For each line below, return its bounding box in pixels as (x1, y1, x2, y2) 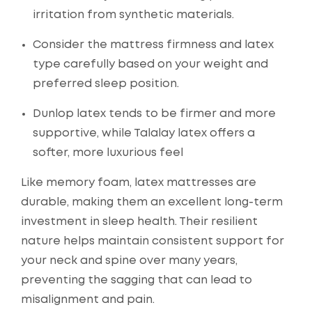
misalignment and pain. (21, 295, 155, 306)
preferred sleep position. (33, 79, 179, 90)
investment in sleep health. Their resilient (21, 217, 258, 228)
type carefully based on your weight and (33, 59, 268, 70)
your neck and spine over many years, (21, 256, 237, 267)
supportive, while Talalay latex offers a (33, 128, 255, 139)
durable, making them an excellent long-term (21, 197, 283, 208)
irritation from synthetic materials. (33, 10, 234, 21)
